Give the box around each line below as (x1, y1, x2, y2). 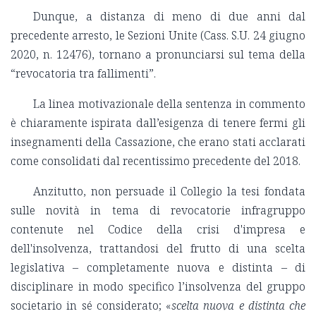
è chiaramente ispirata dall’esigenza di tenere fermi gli (11, 115, 305, 131)
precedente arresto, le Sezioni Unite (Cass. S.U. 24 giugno (11, 28, 305, 44)
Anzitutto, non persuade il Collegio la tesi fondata (33, 183, 305, 200)
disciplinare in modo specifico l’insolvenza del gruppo (11, 279, 305, 295)
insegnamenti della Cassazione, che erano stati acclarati (11, 134, 305, 150)
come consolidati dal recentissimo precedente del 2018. (11, 153, 300, 169)
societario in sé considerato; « (11, 298, 171, 314)
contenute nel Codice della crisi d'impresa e (11, 221, 305, 238)
